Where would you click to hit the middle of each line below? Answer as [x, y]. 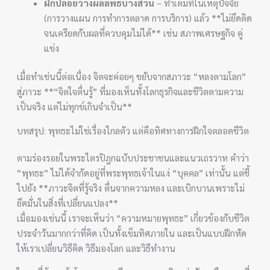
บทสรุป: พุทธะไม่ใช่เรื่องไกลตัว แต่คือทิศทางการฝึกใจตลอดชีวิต [133, 130]
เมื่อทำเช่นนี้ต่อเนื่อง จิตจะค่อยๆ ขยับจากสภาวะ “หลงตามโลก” [132, 76]
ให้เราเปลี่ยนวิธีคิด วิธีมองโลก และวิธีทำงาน [96, 248]
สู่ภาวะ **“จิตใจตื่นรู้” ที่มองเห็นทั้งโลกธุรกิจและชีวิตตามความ [130, 91]
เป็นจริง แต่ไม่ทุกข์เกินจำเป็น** [75, 106]
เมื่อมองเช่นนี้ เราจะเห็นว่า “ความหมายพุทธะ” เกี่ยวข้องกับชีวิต [133, 218]
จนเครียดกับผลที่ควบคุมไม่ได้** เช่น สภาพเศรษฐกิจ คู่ [144, 33]
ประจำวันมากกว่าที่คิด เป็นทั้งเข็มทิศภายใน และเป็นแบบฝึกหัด [132, 233]
